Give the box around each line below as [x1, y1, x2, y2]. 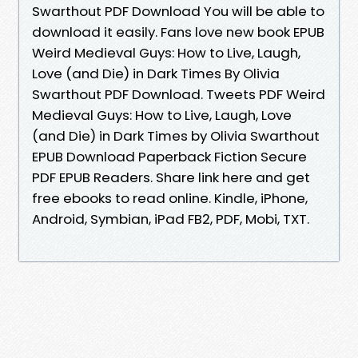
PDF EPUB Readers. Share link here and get [32, 167, 310, 187]
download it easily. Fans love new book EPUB [32, 22, 324, 42]
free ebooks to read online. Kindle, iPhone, [32, 188, 308, 208]
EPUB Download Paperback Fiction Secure [32, 146, 307, 166]
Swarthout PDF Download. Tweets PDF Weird [32, 84, 325, 104]
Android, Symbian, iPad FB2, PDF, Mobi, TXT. [32, 209, 309, 229]
